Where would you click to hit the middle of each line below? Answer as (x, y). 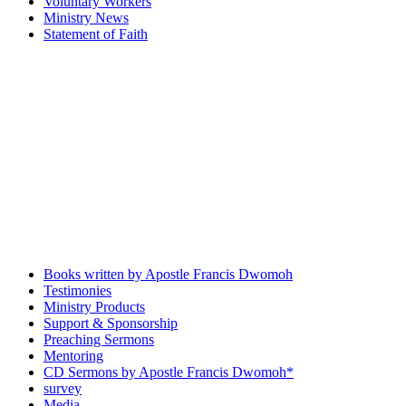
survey (63, 388)
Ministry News (86, 18)
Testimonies (77, 290)
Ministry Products (94, 307)
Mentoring (73, 356)
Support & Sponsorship (111, 323)
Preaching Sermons (99, 339)
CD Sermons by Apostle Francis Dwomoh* (169, 372)
